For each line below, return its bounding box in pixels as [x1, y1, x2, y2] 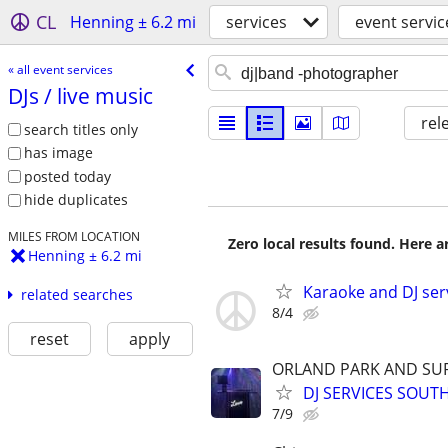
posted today [23, 166, 111, 186]
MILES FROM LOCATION [7, 228, 140, 245]
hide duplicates [23, 190, 128, 210]
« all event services [7, 60, 113, 78]
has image [23, 143, 93, 163]
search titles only [23, 119, 138, 139]
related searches [20, 285, 133, 305]
